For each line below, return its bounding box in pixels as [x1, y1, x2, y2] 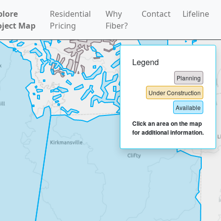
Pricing [50, 20, 76, 31]
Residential [50, 8, 91, 19]
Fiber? [105, 20, 128, 31]
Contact [142, 8, 171, 19]
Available [176, 103, 201, 111]
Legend [132, 56, 159, 68]
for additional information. [132, 128, 204, 137]
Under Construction [148, 88, 201, 97]
